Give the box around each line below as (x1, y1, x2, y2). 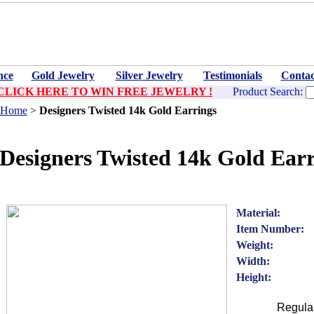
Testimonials (203, 69, 262, 81)
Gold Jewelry (31, 69, 95, 81)
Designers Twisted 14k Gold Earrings (39, 104, 217, 116)
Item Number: (235, 223, 304, 235)
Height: (235, 271, 271, 283)
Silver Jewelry (115, 69, 183, 81)
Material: (235, 207, 280, 219)
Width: (235, 255, 270, 267)
